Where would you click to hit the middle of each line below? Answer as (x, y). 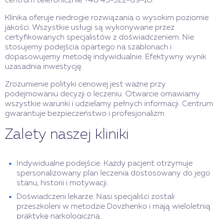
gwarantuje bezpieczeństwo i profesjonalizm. (85, 114)
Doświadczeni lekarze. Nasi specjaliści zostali (96, 197)
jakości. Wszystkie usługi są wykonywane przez (90, 28)
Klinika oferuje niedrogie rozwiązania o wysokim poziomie (107, 18)
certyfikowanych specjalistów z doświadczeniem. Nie (99, 38)
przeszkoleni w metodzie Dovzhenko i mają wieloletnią (114, 207)
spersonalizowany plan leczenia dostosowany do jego (113, 174)
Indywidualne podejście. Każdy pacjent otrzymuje (105, 164)
